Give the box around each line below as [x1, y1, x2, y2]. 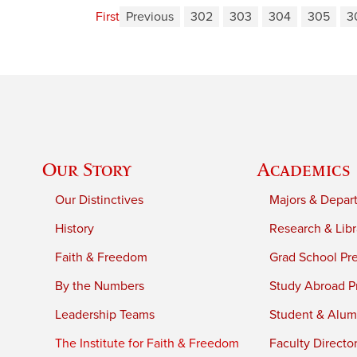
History [55, 220, 95, 237]
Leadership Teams [55, 306, 155, 323]
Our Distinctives [55, 191, 144, 208]
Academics [257, 158, 351, 180]
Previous [126, 9, 174, 25]
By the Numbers [55, 277, 145, 294]
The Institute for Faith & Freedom [55, 335, 240, 351]
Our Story [42, 158, 132, 180]
